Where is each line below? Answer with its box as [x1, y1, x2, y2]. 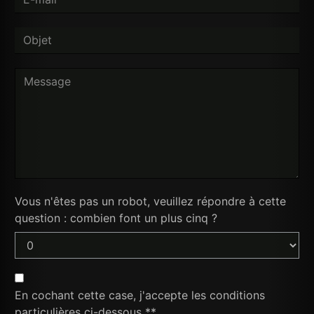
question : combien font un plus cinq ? [15, 210, 217, 225]
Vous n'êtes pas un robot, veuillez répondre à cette [15, 193, 286, 208]
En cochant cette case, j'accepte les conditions [15, 287, 265, 302]
